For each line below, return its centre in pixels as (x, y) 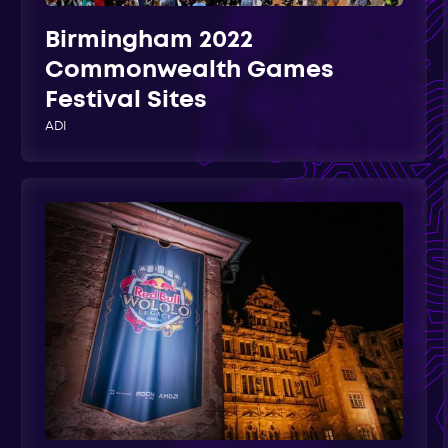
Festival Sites (126, 101)
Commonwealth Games (190, 71)
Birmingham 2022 (149, 41)
